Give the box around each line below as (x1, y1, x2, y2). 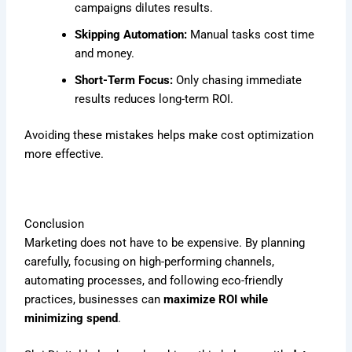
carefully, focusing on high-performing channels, (24, 254, 275, 269)
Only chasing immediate (173, 72, 302, 87)
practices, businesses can (24, 291, 164, 306)
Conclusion (24, 216, 85, 231)
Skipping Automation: (75, 27, 188, 42)
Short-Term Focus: (75, 72, 174, 87)
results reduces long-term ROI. (75, 91, 234, 106)
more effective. (24, 146, 104, 161)
